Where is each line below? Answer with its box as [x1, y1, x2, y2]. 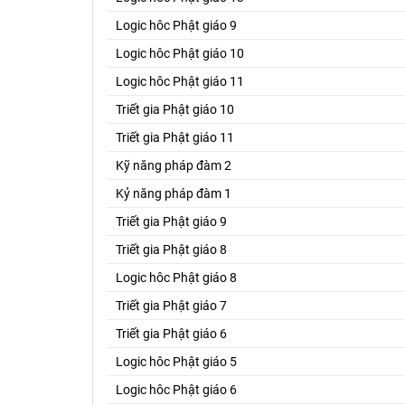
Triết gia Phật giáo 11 [116, 129, 234, 145]
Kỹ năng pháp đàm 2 [116, 157, 231, 173]
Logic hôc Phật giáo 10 [116, 45, 244, 61]
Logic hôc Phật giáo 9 [116, 17, 237, 33]
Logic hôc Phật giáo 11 [116, 73, 244, 89]
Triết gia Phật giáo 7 [116, 297, 227, 313]
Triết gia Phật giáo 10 [116, 101, 234, 117]
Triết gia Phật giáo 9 [116, 213, 227, 229]
